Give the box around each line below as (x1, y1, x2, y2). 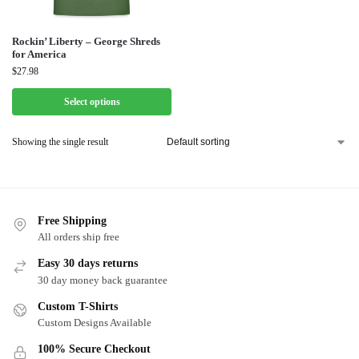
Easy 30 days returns (38, 257, 138, 270)
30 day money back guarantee (38, 273, 167, 286)
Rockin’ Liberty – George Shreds (12, 35, 160, 47)
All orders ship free (38, 231, 119, 244)
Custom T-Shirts (38, 300, 118, 313)
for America (12, 48, 67, 60)
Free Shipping (38, 215, 107, 227)
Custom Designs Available (38, 317, 151, 329)
